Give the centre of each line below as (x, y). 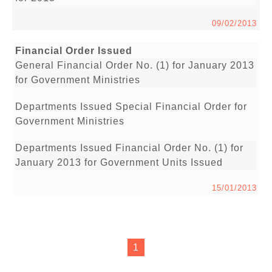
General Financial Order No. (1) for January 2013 (135, 66)
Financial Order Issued (74, 51)
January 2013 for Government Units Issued (119, 163)
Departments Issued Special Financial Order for (131, 107)
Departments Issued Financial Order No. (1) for (129, 148)
